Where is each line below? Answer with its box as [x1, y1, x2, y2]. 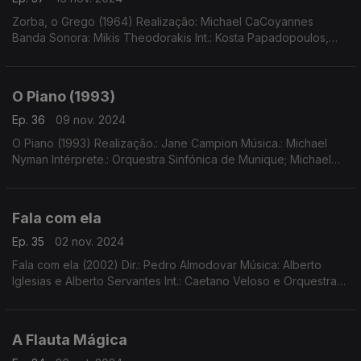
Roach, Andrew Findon [12, 185, 133, 198]
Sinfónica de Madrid [12, 290, 119, 304]
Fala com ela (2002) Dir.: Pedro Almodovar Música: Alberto [12, 258, 322, 272]
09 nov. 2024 [56, 113, 126, 127]
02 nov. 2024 [55, 234, 124, 248]
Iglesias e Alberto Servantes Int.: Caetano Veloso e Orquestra [12, 274, 337, 288]
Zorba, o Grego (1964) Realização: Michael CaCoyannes [12, 15, 313, 28]
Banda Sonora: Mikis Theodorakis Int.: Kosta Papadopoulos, [12, 31, 329, 44]
